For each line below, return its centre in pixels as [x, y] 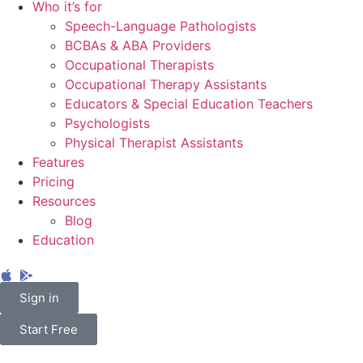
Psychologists [107, 123]
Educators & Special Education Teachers [189, 104]
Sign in [39, 298]
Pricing [53, 181]
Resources [64, 201]
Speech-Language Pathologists [160, 26]
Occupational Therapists [139, 65]
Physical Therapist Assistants [154, 143]
